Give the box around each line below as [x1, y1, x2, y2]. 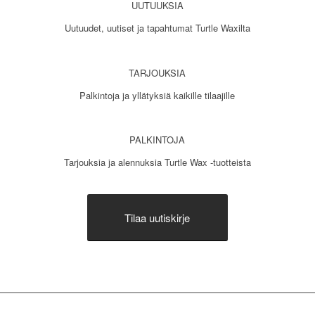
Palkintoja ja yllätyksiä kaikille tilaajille [79, 88, 236, 102]
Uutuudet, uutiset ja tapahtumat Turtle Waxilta [64, 21, 250, 35]
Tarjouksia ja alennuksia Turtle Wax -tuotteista [63, 155, 251, 169]
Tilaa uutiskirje [124, 210, 191, 225]
